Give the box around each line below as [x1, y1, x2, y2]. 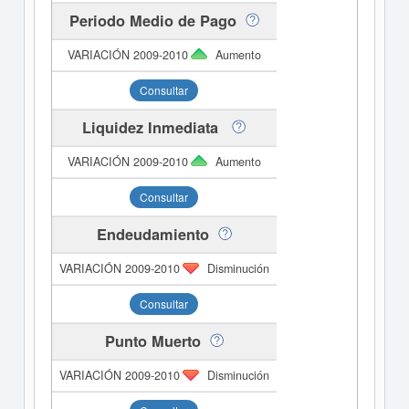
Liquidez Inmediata [82, 117, 224, 138]
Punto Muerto [104, 330, 201, 351]
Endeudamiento [96, 224, 209, 245]
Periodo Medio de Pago [68, 10, 236, 31]
